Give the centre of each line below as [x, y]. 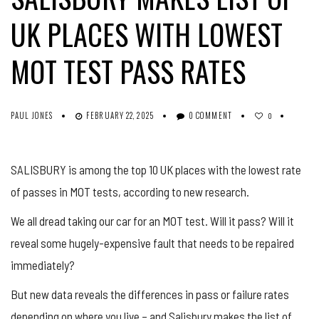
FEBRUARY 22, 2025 [120, 115]
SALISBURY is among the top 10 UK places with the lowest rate [156, 169]
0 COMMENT [210, 115]
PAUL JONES [32, 115]
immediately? [43, 265]
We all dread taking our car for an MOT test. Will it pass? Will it [152, 220]
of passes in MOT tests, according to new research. [130, 191]
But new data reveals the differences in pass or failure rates [150, 294]
